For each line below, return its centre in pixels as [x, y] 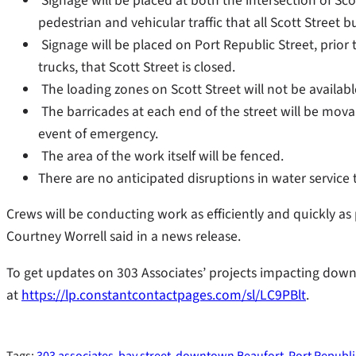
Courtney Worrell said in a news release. [124, 237]
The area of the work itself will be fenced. [161, 156]
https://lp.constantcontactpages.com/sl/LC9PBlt [164, 296]
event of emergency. [98, 133]
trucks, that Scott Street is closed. [137, 67]
